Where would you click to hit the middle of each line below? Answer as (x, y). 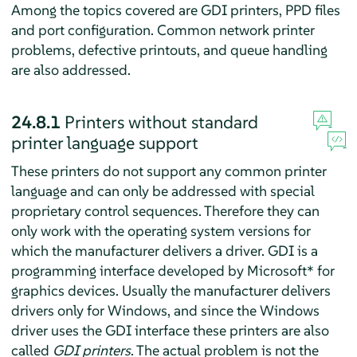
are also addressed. (71, 69)
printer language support (104, 142)
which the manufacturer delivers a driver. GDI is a (164, 250)
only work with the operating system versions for (161, 230)
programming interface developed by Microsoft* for (173, 270)
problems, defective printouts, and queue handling (169, 49)
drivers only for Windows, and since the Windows (165, 310)
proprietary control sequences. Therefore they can (165, 210)
